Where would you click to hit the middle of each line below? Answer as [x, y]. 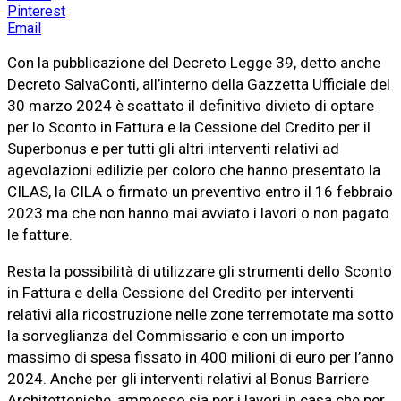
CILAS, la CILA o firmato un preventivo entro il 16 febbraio [200, 191]
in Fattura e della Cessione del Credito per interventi [180, 292]
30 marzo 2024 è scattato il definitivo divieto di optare [191, 105]
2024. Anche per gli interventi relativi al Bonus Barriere [188, 378]
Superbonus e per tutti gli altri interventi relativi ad [173, 148]
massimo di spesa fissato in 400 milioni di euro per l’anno [200, 357]
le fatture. [40, 234]
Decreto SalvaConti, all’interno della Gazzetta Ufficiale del [199, 84]
